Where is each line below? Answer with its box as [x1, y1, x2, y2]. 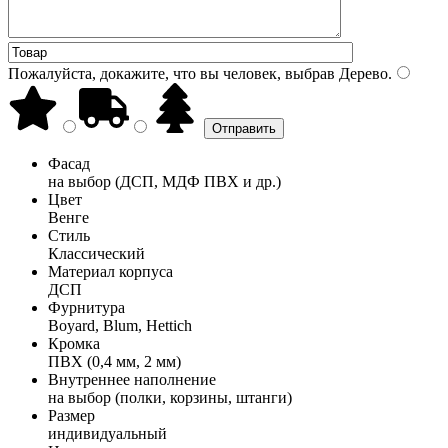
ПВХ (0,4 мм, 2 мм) [48, 352, 181, 370]
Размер [48, 406, 95, 424]
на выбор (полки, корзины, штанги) [48, 388, 292, 406]
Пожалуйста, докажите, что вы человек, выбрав [8, 64, 335, 82]
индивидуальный [48, 424, 167, 442]
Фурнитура [48, 298, 125, 316]
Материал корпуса [48, 262, 173, 280]
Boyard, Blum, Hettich [48, 316, 192, 334]
